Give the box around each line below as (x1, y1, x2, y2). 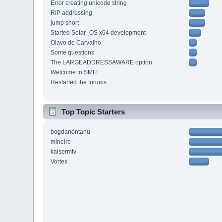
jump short (51, 19, 79, 27)
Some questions (51, 49, 95, 56)
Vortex (51, 158, 68, 166)
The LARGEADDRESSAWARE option (51, 59, 153, 66)
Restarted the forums (51, 79, 107, 86)
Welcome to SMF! (51, 69, 98, 76)
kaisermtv (51, 148, 77, 156)
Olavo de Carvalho (51, 39, 102, 47)
